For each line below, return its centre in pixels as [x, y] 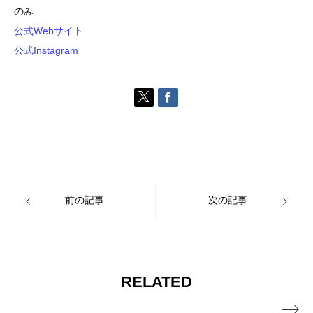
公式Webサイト [49, 31]
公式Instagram [46, 51]
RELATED [156, 282]
